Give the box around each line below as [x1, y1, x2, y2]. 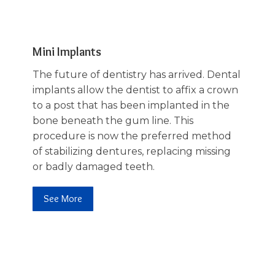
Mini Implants [32, 44, 101, 59]
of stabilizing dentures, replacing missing [32, 145, 231, 157]
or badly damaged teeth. [32, 160, 155, 172]
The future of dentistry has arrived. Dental [32, 68, 241, 80]
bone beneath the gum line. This [32, 114, 193, 126]
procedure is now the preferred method [32, 130, 231, 142]
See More [43, 192, 82, 204]
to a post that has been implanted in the [32, 99, 230, 111]
